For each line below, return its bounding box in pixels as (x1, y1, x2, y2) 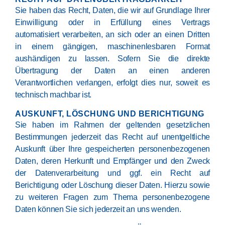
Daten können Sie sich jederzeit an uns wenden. (15, 205, 181, 213)
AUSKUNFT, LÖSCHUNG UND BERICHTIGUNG (15, 109, 204, 118)
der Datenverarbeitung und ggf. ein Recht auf (15, 169, 210, 177)
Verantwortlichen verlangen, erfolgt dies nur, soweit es (15, 78, 210, 87)
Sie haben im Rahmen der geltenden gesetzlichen (15, 121, 210, 129)
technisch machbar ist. (15, 90, 92, 99)
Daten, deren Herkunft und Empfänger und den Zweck (15, 157, 210, 165)
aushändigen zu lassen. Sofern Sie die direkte (15, 54, 210, 63)
